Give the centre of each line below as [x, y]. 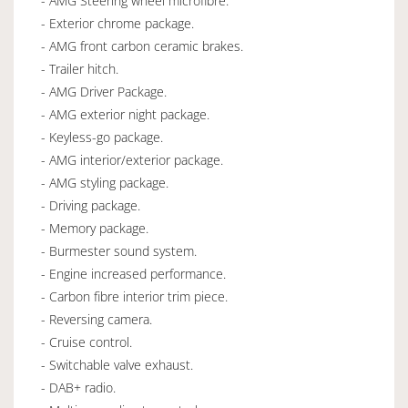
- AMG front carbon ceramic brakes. [142, 46]
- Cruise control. [87, 342]
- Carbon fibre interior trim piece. [134, 297]
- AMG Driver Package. [104, 92]
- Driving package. [91, 206]
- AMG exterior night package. [125, 115]
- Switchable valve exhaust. [117, 365]
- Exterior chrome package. [117, 24]
